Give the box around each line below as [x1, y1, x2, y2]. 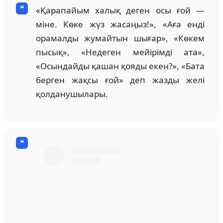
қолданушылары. [36, 88, 108, 100]
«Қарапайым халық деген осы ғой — [36, 4, 205, 16]
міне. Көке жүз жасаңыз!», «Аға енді [36, 18, 205, 30]
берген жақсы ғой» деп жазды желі [36, 74, 205, 86]
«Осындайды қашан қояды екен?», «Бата [36, 60, 205, 72]
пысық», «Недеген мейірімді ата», [36, 46, 205, 58]
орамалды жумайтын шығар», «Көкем [36, 32, 205, 44]
